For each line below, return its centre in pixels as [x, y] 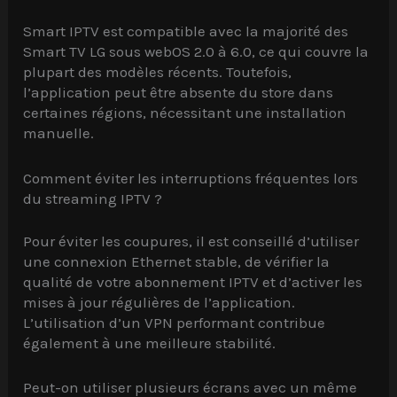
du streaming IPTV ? [93, 198]
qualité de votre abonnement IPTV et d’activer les [193, 282]
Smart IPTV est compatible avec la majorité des [186, 31]
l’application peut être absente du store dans [179, 93]
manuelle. [59, 133]
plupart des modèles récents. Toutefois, [158, 72]
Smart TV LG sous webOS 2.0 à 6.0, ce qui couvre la [196, 52]
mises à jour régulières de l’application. [160, 303]
